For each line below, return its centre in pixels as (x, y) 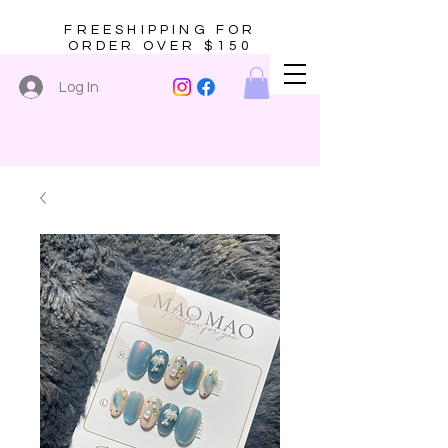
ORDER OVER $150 (160, 46)
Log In (78, 87)
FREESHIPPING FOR (160, 30)
